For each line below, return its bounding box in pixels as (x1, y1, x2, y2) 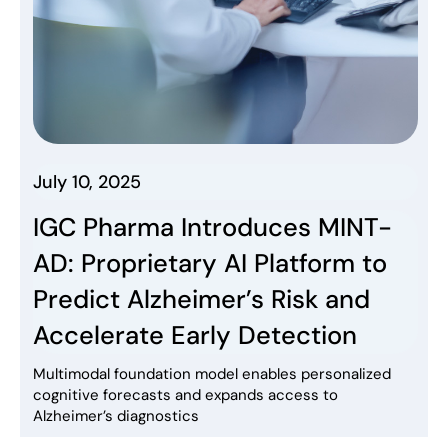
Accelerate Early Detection (33, 318, 357, 352)
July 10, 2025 (33, 169, 141, 194)
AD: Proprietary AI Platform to (33, 246, 387, 280)
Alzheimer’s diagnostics (33, 405, 199, 426)
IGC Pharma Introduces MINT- (33, 210, 392, 244)
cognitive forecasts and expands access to (33, 384, 338, 405)
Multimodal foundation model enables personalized (33, 363, 391, 384)
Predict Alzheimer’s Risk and (33, 282, 370, 316)
